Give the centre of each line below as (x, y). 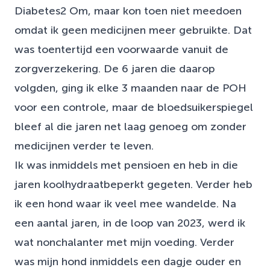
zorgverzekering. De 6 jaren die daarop (115, 69)
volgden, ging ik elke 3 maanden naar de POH (130, 88)
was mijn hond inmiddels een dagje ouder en (128, 262)
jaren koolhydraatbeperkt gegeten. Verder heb (133, 185)
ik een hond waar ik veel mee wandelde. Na (125, 204)
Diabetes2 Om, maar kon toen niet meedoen (128, 11)
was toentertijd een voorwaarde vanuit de (121, 50)
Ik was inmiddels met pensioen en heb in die (126, 165)
